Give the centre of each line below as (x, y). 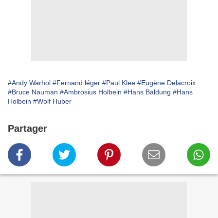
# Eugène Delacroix (166, 83)
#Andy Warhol (29, 83)
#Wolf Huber (52, 101)
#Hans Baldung (147, 92)
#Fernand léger (76, 83)
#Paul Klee (119, 83)
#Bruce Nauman (33, 92)
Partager (27, 129)
